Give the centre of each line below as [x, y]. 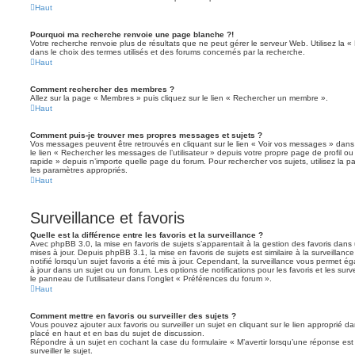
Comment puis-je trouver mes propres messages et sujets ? [146, 135]
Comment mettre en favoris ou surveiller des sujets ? [133, 316]
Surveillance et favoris [107, 218]
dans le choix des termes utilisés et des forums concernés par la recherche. [168, 52]
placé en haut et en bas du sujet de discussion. [117, 333]
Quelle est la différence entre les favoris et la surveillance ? [147, 235]
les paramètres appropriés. [79, 170]
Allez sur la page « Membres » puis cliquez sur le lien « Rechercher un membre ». [179, 98]
